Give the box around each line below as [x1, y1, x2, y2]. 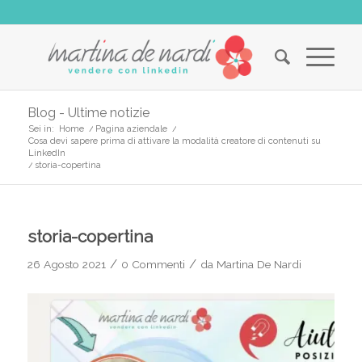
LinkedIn [27, 148, 65, 158]
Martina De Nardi [216, 258, 301, 271]
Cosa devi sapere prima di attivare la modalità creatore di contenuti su [27, 136, 321, 146]
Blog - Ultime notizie [27, 105, 149, 120]
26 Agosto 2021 [27, 258, 106, 271]
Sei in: [27, 124, 54, 134]
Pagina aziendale [95, 124, 167, 134]
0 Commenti [120, 258, 185, 271]
